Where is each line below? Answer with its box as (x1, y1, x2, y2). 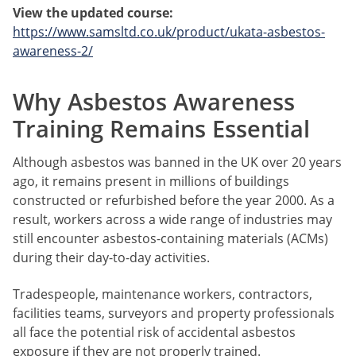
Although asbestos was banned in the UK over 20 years (13, 153, 342, 171)
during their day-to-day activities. (13, 248, 210, 266)
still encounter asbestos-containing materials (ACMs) (13, 229, 328, 247)
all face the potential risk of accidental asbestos (13, 323, 296, 342)
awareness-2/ (13, 41, 93, 60)
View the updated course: (13, 3, 173, 21)
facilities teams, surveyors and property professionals (13, 304, 335, 323)
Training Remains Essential (13, 112, 310, 144)
